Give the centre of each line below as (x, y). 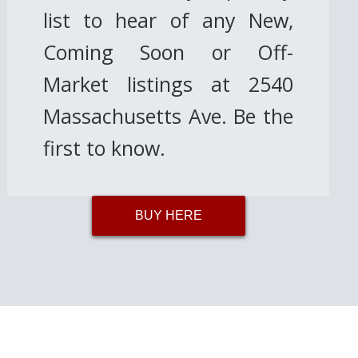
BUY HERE (168, 215)
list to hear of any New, (169, 20)
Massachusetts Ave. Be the (169, 116)
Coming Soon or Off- (169, 52)
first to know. (105, 148)
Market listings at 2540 (169, 84)
